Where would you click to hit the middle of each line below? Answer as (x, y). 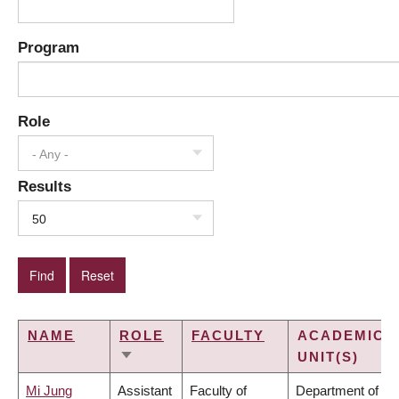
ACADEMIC (341, 336)
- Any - (50, 155)
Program (49, 48)
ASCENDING (168, 379)
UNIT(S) (328, 357)
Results (45, 187)
